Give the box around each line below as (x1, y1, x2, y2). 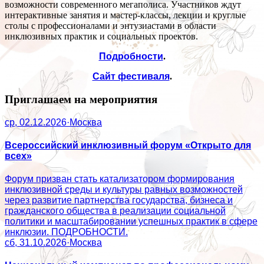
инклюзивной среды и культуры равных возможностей (5, 184, 243, 195)
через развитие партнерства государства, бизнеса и (5, 195, 233, 206)
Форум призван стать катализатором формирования (5, 174, 235, 184)
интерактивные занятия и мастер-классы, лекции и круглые (5, 10, 246, 21)
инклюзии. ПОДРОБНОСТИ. (5, 227, 128, 237)
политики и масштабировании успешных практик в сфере (5, 216, 258, 227)
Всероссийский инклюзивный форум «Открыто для (5, 140, 251, 150)
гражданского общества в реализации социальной (5, 206, 226, 216)
